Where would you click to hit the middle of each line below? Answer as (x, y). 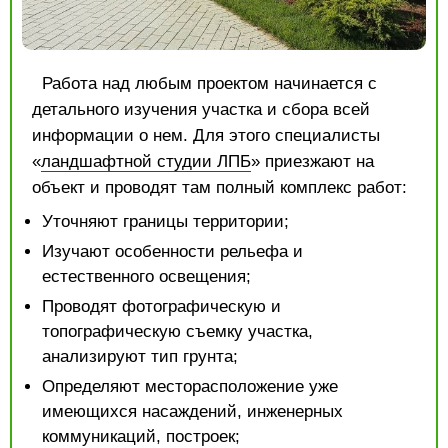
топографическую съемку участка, (177, 332)
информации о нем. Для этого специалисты (206, 136)
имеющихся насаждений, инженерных (192, 412)
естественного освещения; (146, 277)
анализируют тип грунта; (140, 357)
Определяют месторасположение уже (190, 387)
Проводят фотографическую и (161, 307)
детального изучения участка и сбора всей (201, 110)
